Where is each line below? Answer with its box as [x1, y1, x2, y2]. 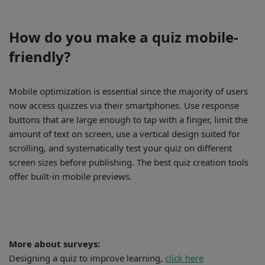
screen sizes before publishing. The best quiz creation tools [9, 156, 248, 168]
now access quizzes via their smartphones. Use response [9, 99, 239, 111]
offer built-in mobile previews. [9, 170, 132, 182]
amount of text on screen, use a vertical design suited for [9, 128, 240, 140]
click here [165, 252, 203, 264]
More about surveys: [9, 238, 100, 250]
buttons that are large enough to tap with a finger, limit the [9, 114, 248, 125]
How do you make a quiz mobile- [9, 27, 238, 47]
